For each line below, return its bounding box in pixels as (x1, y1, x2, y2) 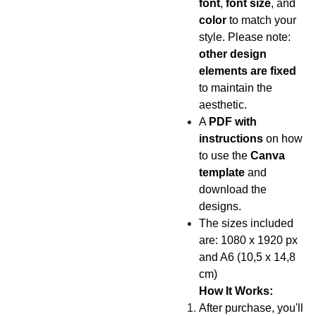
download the (198, 183, 267, 195)
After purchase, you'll (198, 302, 303, 314)
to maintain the (198, 82, 272, 94)
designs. (198, 200, 241, 212)
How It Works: (198, 285, 273, 297)
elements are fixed (198, 65, 296, 77)
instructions (198, 133, 263, 145)
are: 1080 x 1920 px (198, 234, 298, 246)
